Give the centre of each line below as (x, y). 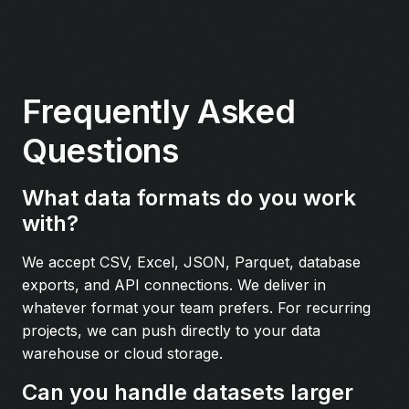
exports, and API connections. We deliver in (174, 284)
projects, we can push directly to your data (171, 330)
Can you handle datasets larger (188, 392)
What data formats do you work (189, 197)
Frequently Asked (159, 111)
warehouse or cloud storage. (122, 353)
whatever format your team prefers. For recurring (196, 307)
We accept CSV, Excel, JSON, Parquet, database (191, 262)
